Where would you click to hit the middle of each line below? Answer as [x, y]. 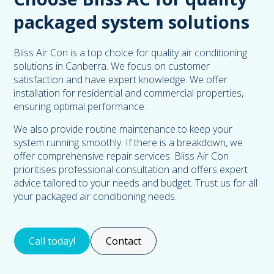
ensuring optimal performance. [80, 106]
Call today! [52, 241]
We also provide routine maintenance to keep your [123, 129]
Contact [124, 241]
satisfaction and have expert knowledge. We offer [121, 79]
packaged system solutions [132, 21]
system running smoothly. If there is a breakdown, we [128, 142]
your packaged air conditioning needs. [95, 196]
